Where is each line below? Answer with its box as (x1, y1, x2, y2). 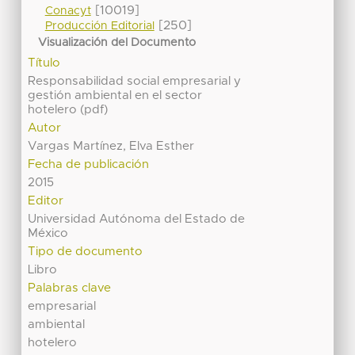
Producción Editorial (44, 20, 155, 32)
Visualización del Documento (38, 37, 197, 49)
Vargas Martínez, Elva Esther (28, 140, 195, 153)
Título (28, 57, 61, 70)
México (28, 227, 69, 240)
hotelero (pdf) (28, 104, 109, 116)
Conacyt (44, 5, 91, 17)
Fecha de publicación (28, 158, 150, 171)
